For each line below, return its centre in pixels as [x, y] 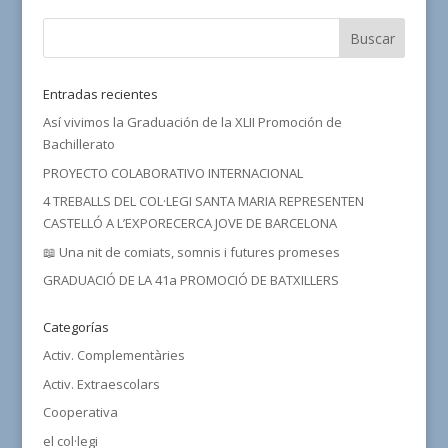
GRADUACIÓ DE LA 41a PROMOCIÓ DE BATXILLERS [190, 280]
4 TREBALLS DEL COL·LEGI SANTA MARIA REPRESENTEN [203, 201]
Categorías [75, 327]
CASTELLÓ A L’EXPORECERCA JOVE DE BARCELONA [189, 223]
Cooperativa [80, 412]
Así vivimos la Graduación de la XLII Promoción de [192, 122]
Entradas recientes [100, 94]
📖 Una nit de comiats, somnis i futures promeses [191, 251]
